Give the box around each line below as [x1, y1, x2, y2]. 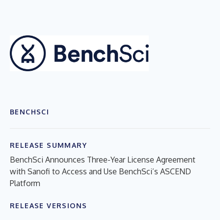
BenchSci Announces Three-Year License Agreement [10, 154, 195, 165]
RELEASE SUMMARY [10, 140, 87, 149]
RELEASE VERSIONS [10, 201, 87, 210]
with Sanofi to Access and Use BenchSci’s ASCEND [10, 166, 191, 176]
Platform [10, 178, 40, 188]
